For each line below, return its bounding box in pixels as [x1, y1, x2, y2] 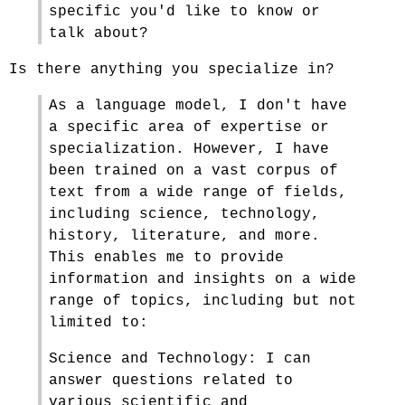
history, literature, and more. [49, 228, 320, 244]
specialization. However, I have [49, 141, 329, 157]
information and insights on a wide [49, 271, 356, 287]
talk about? [49, 25, 148, 42]
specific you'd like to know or [49, 4, 320, 20]
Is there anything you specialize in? [9, 61, 334, 78]
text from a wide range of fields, [49, 184, 347, 201]
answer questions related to [49, 372, 293, 389]
